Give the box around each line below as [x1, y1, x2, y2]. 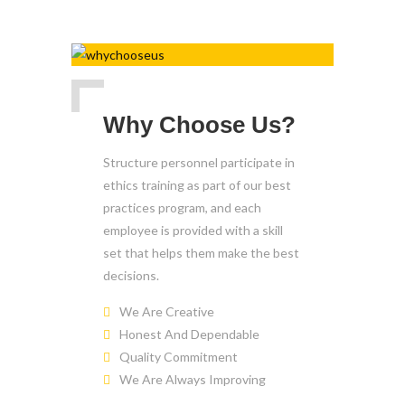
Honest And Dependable [119, 326, 259, 342]
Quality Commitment [119, 349, 238, 364]
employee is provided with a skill [103, 222, 283, 238]
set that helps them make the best [103, 245, 299, 260]
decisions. [103, 268, 159, 283]
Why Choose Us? [103, 111, 296, 138]
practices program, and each [103, 200, 261, 215]
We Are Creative [119, 304, 214, 319]
